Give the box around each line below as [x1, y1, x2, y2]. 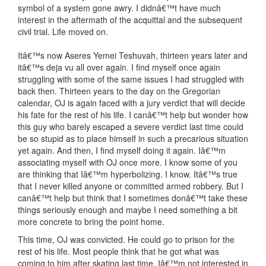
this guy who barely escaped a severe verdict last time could [18, 121, 243, 133]
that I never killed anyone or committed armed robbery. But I [18, 180, 243, 192]
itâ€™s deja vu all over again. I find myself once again [18, 61, 220, 74]
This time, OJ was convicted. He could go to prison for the [18, 233, 235, 246]
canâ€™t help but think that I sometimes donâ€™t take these [18, 192, 248, 204]
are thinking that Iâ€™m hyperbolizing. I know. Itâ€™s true [18, 168, 237, 180]
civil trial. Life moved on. [18, 26, 108, 38]
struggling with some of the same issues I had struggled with [18, 73, 244, 85]
